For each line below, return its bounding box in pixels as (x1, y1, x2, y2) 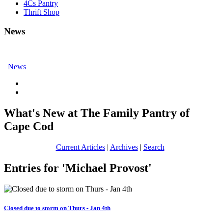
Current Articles (55, 143, 105, 152)
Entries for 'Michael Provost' (4, 162, 152, 175)
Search (143, 143, 165, 152)
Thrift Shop (24, 8, 59, 16)
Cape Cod (4, 120, 54, 133)
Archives (110, 143, 138, 152)
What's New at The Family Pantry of (4, 107, 190, 120)
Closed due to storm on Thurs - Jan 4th (4, 204, 110, 212)
